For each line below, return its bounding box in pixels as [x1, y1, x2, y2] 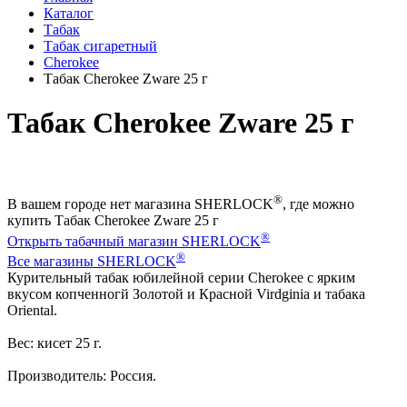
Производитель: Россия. [7, 367, 156, 383]
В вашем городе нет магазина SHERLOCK [7, 196, 273, 213]
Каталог [44, 5, 94, 21]
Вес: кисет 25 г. [7, 334, 102, 351]
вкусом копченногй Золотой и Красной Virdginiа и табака [7, 285, 365, 302]
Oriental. [7, 302, 61, 318]
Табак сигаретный [44, 38, 157, 54]
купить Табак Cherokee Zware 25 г [7, 213, 219, 229]
